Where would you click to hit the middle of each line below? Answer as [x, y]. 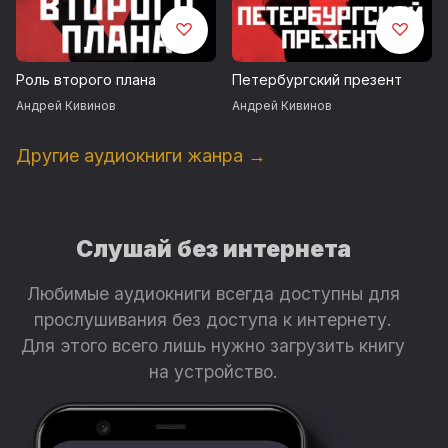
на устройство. [213, 371]
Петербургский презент [317, 79]
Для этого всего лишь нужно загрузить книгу [213, 345]
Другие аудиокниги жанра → [141, 155]
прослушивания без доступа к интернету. [213, 319]
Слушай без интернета [213, 248]
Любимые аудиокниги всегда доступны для [213, 293]
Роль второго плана [86, 79]
